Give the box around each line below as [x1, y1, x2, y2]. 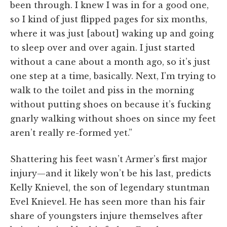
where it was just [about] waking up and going [10, 28, 214, 39]
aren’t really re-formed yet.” [10, 127, 132, 138]
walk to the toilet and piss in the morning [10, 85, 194, 95]
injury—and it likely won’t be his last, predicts [10, 168, 211, 178]
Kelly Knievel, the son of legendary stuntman [10, 182, 210, 193]
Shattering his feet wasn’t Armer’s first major [10, 154, 207, 164]
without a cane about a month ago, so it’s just [10, 56, 210, 67]
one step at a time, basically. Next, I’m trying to [10, 70, 216, 81]
